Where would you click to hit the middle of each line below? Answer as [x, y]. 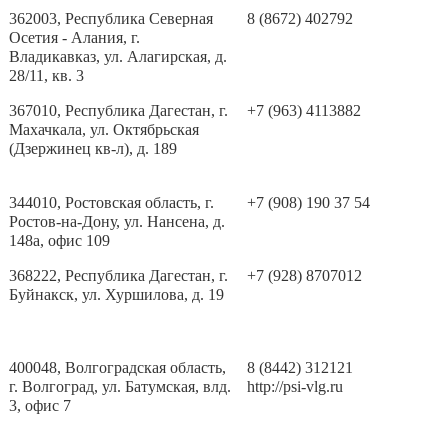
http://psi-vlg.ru [295, 386]
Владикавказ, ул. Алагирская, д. [118, 56]
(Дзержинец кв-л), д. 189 [93, 148]
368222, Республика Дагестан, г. [119, 275]
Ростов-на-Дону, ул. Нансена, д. [117, 221]
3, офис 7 [40, 405]
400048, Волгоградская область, [118, 367]
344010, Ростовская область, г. [112, 202]
